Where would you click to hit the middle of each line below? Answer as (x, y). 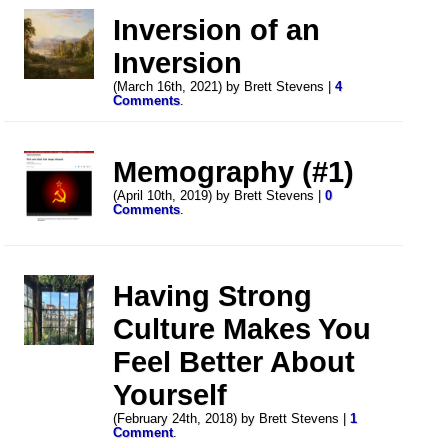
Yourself (170, 394)
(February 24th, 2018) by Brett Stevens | (232, 418)
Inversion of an (217, 29)
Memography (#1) (234, 171)
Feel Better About (234, 361)
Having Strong (213, 295)
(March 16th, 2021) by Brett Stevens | (224, 86)
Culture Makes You (242, 328)
